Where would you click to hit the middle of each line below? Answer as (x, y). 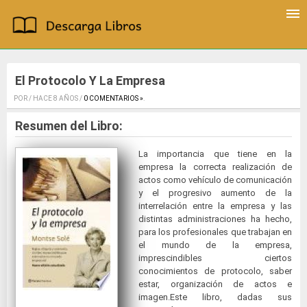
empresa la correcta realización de (215, 167)
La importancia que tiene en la (215, 154)
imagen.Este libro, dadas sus (215, 297)
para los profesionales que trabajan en (215, 232)
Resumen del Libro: (69, 126)
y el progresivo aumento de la (215, 193)
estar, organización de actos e (215, 284)
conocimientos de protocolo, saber (215, 271)
